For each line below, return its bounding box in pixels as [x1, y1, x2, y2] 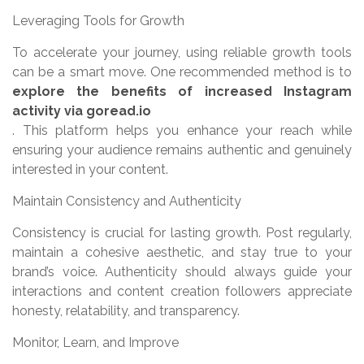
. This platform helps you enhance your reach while [12, 123, 352, 139]
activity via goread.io [12, 103, 151, 119]
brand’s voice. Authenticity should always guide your [12, 264, 352, 280]
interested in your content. [12, 162, 168, 178]
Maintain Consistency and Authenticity [12, 193, 241, 210]
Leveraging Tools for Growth [12, 13, 184, 29]
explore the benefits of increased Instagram [12, 84, 352, 100]
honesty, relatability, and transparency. [12, 303, 240, 319]
